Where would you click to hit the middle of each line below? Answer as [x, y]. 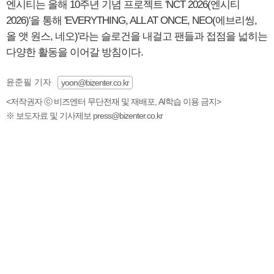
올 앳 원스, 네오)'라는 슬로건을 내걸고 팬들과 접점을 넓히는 [137, 36]
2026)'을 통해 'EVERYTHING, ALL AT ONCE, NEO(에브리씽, [131, 20]
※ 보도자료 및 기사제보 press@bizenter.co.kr [84, 115]
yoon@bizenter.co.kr [95, 82]
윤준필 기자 [29, 82]
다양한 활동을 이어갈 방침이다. [75, 52]
